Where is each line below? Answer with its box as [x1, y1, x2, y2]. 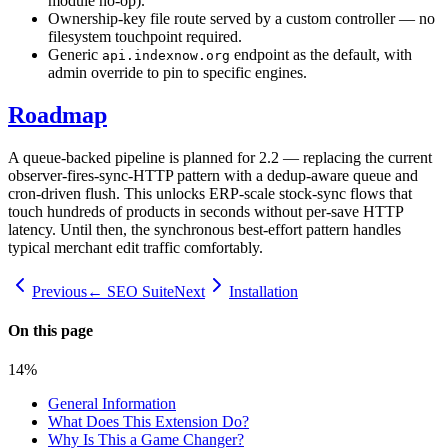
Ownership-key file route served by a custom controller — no [48, 9, 435, 27]
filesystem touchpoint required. [48, 27, 242, 45]
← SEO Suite [87, 282, 174, 300]
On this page [8, 321, 93, 339]
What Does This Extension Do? [48, 413, 249, 431]
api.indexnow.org [102, 47, 230, 63]
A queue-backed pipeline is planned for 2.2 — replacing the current [8, 148, 432, 166]
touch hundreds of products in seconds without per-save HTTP [8, 202, 403, 220]
